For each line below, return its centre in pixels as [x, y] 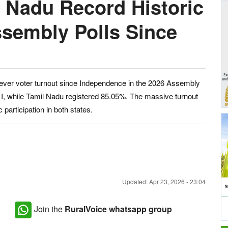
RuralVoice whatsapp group [118, 209]
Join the [49, 209]
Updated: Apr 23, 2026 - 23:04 [164, 181]
